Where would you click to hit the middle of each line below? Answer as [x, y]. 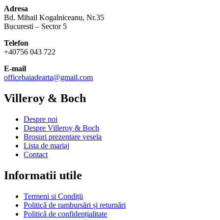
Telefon [16, 43]
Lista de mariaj [46, 146]
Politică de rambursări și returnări [75, 205]
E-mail [15, 69]
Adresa [16, 9]
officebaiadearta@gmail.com [48, 78]
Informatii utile [43, 175]
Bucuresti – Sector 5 [35, 27]
